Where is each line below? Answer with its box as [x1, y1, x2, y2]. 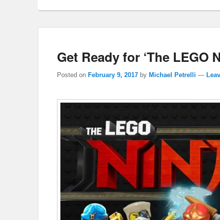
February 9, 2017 [88, 71, 138, 79]
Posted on [57, 71, 88, 79]
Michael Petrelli [149, 71, 196, 79]
